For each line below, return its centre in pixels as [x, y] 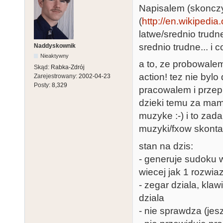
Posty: [43, 85]
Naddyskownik [55, 46]
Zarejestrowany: [56, 76]
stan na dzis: [166, 146]
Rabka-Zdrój [68, 67]
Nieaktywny [55, 56]
